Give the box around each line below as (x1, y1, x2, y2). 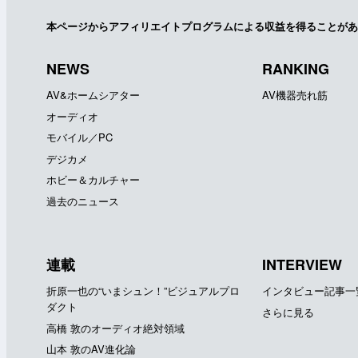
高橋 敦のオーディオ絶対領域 (46, 320, 185, 336)
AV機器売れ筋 (262, 87, 328, 103)
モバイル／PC (46, 129, 113, 145)
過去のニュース (46, 193, 119, 209)
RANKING (262, 58, 329, 80)
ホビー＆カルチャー (46, 172, 140, 188)
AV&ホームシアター (46, 87, 140, 103)
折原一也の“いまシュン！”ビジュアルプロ (46, 283, 240, 299)
